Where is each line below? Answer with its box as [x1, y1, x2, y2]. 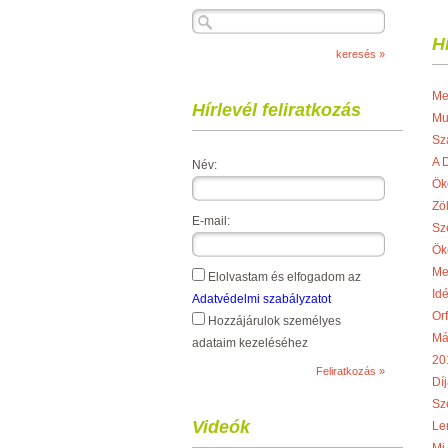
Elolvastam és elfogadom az [205, 270, 361, 284]
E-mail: [192, 214, 230, 228]
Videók [192, 417, 250, 437]
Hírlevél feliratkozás [192, 100, 361, 120]
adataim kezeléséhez [192, 336, 308, 350]
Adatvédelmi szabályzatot [192, 292, 331, 306]
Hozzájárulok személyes [205, 314, 341, 328]
